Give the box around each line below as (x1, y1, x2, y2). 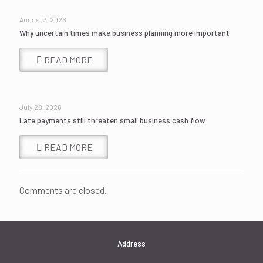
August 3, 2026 (19, 15, 66, 23)
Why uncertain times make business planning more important (19, 28, 230, 38)
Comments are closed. (19, 184, 107, 195)
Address (117, 239, 146, 248)
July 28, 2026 (19, 103, 62, 111)
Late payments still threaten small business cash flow (19, 116, 205, 125)
